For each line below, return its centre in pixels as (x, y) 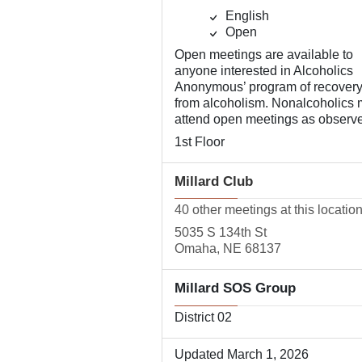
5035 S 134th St (220, 232)
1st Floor (199, 142)
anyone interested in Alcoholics (263, 71)
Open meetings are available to (263, 55)
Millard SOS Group (235, 288)
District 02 (203, 317)
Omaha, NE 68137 (227, 248)
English (245, 16)
